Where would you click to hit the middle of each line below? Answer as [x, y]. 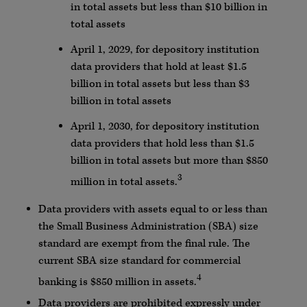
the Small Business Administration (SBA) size [148, 227]
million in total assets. [124, 182]
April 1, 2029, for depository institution [164, 50]
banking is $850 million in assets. [117, 282]
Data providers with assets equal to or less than [152, 210]
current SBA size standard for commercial [139, 261]
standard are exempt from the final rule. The [144, 244]
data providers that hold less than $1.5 [162, 144]
